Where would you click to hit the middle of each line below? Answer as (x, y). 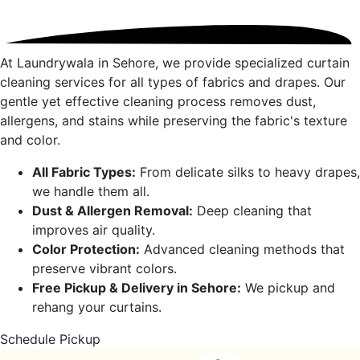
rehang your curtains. (97, 307)
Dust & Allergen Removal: (112, 211)
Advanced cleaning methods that (242, 250)
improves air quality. (94, 230)
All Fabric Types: (84, 172)
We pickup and (288, 288)
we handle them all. (91, 192)
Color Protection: (86, 250)
